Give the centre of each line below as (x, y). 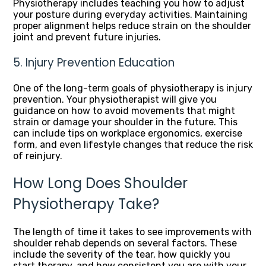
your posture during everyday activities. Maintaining (130, 15)
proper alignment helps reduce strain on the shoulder (132, 26)
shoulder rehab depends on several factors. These (125, 243)
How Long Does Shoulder (100, 183)
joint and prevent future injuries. (87, 37)
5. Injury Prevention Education (94, 62)
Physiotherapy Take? (86, 204)
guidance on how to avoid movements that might (124, 110)
